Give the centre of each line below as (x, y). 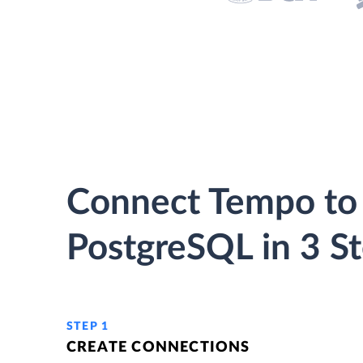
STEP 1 (88, 327)
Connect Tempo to (212, 203)
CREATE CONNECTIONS (158, 348)
